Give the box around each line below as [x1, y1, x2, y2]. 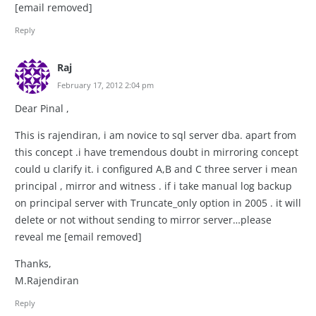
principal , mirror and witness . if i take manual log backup [15, 178, 292, 193]
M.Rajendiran [15, 273, 79, 287]
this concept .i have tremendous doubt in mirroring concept [15, 145, 298, 159]
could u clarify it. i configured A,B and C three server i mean [15, 162, 298, 176]
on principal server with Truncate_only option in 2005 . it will [15, 195, 301, 209]
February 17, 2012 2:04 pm [57, 80, 154, 91]
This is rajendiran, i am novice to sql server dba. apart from [15, 128, 296, 142]
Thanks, [15, 256, 51, 270]
